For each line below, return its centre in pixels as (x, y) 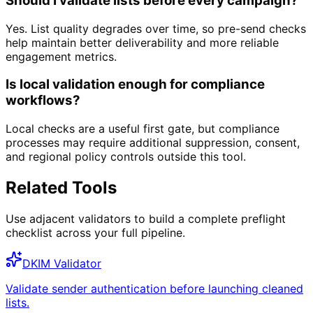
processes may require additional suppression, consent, (153, 142)
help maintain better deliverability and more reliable (142, 42)
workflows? (43, 101)
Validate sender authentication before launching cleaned (154, 288)
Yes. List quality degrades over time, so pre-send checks (156, 28)
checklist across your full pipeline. (95, 232)
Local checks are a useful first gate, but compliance (143, 128)
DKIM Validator (62, 263)
